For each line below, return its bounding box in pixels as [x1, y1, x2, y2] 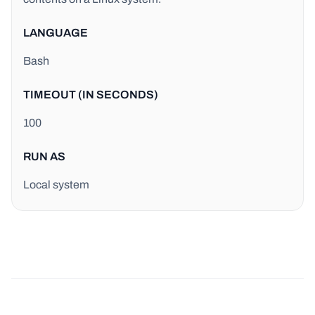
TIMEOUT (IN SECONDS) [23, 89, 158, 101]
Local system [23, 179, 89, 191]
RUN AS [23, 150, 65, 162]
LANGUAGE [23, 27, 88, 39]
